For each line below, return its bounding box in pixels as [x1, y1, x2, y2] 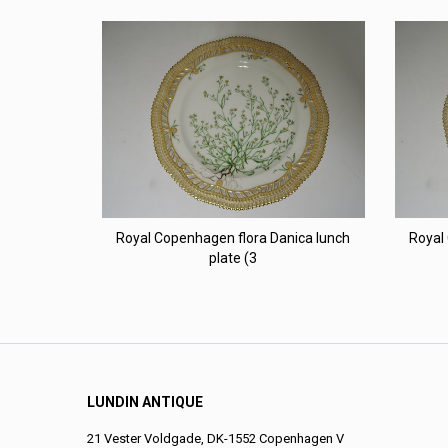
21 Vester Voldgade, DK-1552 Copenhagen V [87, 430, 344, 446]
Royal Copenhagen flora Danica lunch [116, 229, 351, 246]
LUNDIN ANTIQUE [87, 393, 203, 410]
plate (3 [209, 249, 258, 266]
